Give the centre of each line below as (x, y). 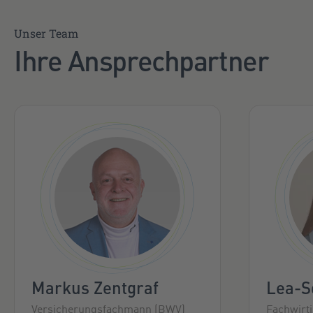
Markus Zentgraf (95, 287)
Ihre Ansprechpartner (141, 59)
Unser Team (46, 33)
